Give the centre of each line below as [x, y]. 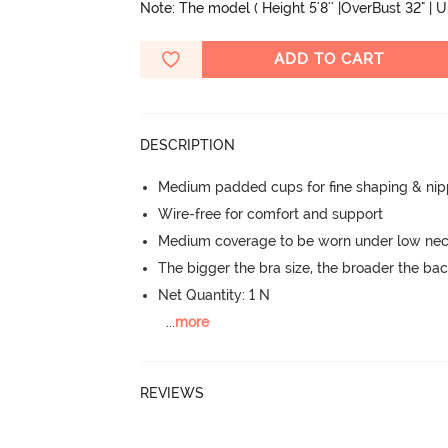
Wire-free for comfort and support [271, 214]
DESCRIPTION [188, 145]
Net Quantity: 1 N [214, 295]
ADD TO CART [329, 59]
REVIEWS [172, 392]
